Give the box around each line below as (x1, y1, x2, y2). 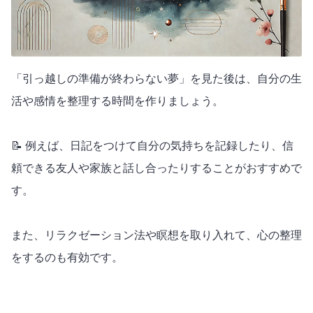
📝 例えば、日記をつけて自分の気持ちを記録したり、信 (11, 139, 293, 152)
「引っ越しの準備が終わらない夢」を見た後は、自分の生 (11, 72, 302, 85)
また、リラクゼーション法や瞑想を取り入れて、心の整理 (11, 228, 302, 241)
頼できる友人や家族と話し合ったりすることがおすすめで (11, 161, 302, 174)
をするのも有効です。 (11, 251, 123, 263)
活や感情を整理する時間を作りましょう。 (11, 94, 224, 107)
